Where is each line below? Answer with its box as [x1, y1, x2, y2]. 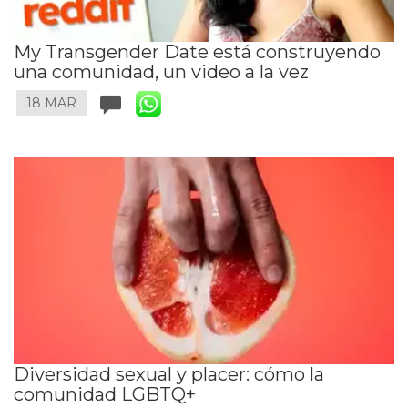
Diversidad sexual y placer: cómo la [14, 363, 324, 386]
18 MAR [26, 95, 76, 112]
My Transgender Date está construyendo [14, 41, 381, 64]
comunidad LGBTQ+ [14, 383, 196, 406]
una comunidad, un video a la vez [14, 61, 309, 84]
